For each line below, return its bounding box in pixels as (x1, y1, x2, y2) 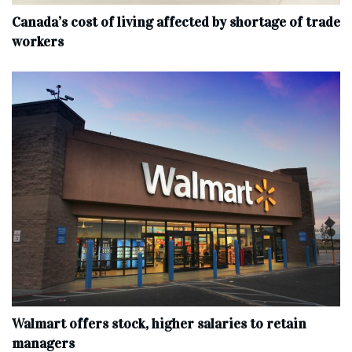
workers (12, 32, 64, 50)
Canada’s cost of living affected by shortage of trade (12, 13, 340, 31)
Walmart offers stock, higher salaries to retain (12, 314, 306, 332)
